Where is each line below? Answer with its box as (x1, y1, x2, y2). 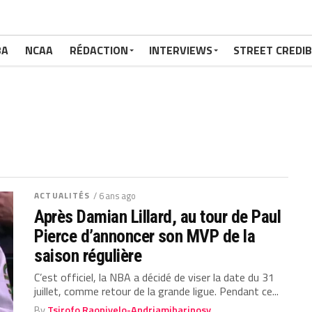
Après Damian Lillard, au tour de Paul (34, 206, 281, 227)
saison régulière (34, 245, 141, 266)
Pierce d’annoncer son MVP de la (34, 226, 256, 247)
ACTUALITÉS (34, 189, 91, 202)
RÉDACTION (70, 42, 128, 58)
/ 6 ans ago (93, 189, 136, 203)
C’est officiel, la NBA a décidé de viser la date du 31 (34, 269, 275, 286)
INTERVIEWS (149, 42, 212, 58)
